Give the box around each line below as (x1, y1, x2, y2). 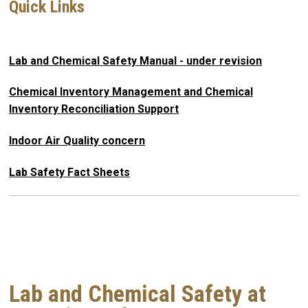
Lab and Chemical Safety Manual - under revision (9, 54, 262, 67)
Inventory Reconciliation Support (9, 102, 179, 116)
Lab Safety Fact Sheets (9, 165, 130, 179)
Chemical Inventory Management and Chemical (9, 85, 253, 99)
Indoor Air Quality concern (9, 134, 145, 148)
